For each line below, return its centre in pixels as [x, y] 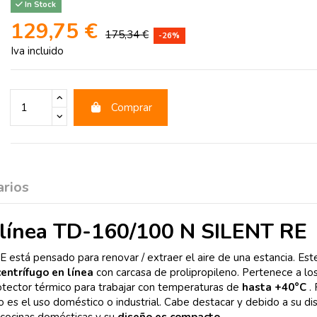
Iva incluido [37, 51]
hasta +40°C [275, 288]
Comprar [131, 107]
